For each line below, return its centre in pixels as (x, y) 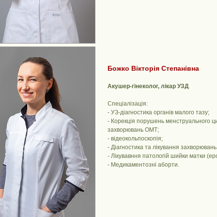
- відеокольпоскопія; (135, 139)
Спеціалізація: (127, 104)
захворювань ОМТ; (133, 130)
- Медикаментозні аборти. (143, 165)
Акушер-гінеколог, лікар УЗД (148, 86)
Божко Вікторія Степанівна (153, 69)
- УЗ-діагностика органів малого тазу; (158, 113)
